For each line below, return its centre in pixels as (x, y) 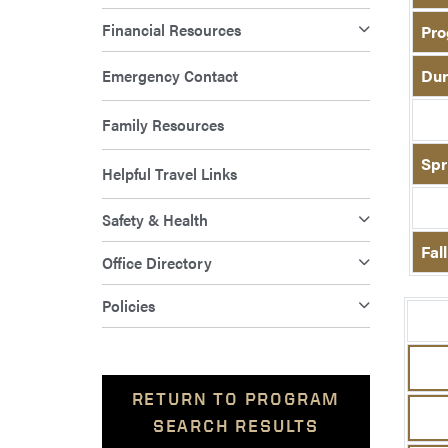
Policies (128, 306)
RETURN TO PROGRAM (236, 399)
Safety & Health (155, 220)
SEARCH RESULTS (236, 426)
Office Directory (157, 263)
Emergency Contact (170, 76)
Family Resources (163, 125)
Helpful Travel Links (169, 174)
